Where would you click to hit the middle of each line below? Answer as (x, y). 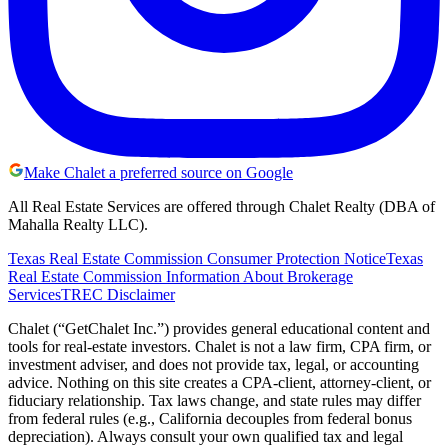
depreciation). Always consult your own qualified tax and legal (205, 437)
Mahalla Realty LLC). (78, 225)
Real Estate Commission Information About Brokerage (180, 277)
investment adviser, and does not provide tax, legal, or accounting (213, 365)
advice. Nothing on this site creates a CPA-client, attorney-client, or (219, 383)
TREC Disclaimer (118, 295)
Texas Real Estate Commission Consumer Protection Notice (197, 259)
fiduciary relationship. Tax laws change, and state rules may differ (214, 401)
